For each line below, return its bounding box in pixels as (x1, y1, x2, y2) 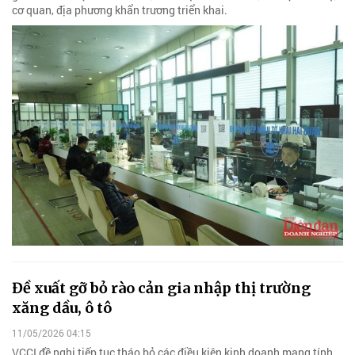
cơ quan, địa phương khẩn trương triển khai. (12, 2, 227, 17)
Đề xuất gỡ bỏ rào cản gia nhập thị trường (12, 279, 311, 298)
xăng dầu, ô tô (12, 299, 112, 318)
